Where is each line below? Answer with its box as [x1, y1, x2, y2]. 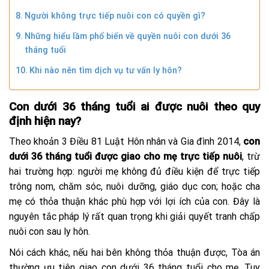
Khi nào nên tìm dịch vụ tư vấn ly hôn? [29, 65, 182, 76]
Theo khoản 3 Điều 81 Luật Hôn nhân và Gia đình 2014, [9, 136, 243, 148]
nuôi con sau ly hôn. [9, 226, 92, 238]
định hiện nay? [9, 113, 81, 128]
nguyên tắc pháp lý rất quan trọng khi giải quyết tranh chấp [9, 211, 260, 223]
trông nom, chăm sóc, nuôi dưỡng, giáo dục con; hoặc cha [9, 181, 260, 193]
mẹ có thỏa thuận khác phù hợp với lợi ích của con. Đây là [9, 196, 260, 208]
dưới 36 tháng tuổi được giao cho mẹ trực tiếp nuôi [9, 151, 242, 163]
